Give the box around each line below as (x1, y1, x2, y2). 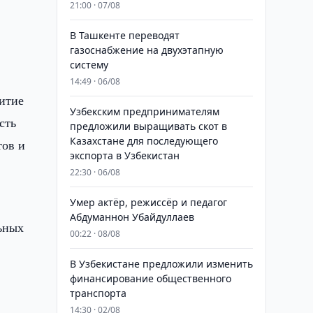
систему (69, 58, 108, 71)
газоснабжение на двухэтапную (69, 43, 224, 57)
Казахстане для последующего (69, 134, 218, 147)
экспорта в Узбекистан (69, 149, 180, 162)
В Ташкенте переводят (69, 29, 180, 42)
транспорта (69, 286, 126, 300)
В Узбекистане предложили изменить (69, 257, 253, 270)
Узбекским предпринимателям (69, 105, 219, 118)
